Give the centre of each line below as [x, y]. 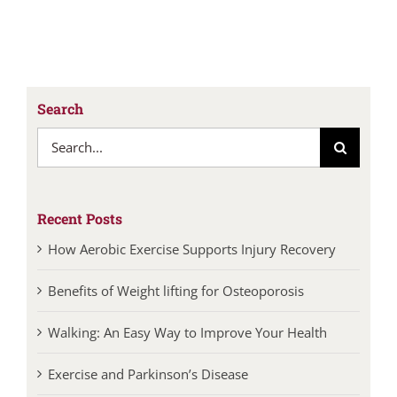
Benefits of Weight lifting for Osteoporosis [175, 305]
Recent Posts [79, 233]
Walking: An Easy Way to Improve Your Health [187, 347]
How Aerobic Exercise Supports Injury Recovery [191, 264]
